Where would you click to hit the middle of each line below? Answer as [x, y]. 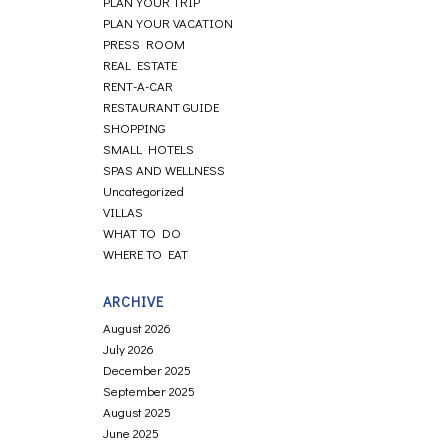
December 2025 [147, 369]
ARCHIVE [134, 301]
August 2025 [137, 411]
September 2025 [149, 390]
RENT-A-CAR [138, 85]
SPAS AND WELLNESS [164, 169]
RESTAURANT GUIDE [161, 106]
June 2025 [131, 432]
